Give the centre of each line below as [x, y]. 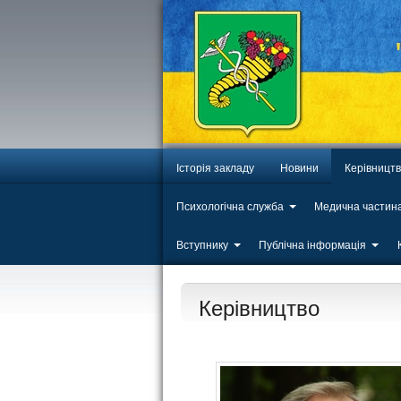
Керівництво [259, 308]
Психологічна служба [230, 206]
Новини [299, 168]
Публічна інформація [313, 245]
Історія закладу [215, 168]
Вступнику [202, 245]
